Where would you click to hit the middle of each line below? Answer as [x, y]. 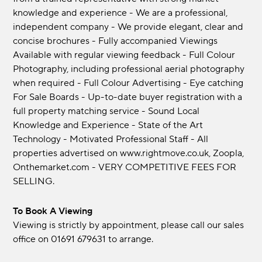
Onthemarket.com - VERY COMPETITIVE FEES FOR [125, 168]
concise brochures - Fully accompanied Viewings [116, 41]
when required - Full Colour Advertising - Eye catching [128, 83]
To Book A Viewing [55, 211]
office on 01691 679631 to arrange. [83, 239]
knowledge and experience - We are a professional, [120, 13]
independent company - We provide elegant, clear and [128, 27]
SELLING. [34, 182]
